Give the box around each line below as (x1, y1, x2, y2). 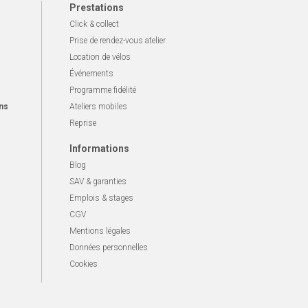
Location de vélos (69, 52, 131, 63)
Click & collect (69, 19, 119, 30)
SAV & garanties (69, 177, 126, 187)
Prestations (69, 2, 124, 14)
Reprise (69, 118, 96, 129)
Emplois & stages (69, 193, 133, 203)
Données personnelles (69, 243, 148, 253)
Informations (69, 143, 129, 155)
